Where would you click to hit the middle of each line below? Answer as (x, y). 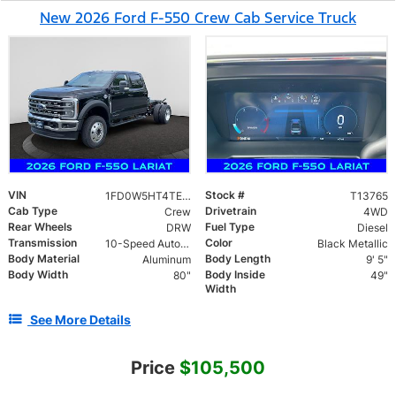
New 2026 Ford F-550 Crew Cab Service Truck (198, 18)
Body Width (38, 274)
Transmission (42, 242)
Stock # (225, 194)
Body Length (238, 258)
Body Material (44, 258)
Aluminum (166, 259)
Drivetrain (231, 210)
